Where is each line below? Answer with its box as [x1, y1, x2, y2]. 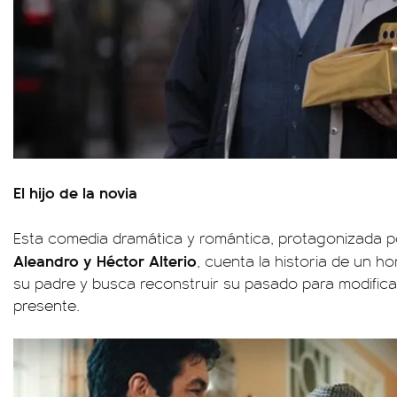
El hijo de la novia [13, 181, 137, 204]
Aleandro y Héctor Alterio [13, 249, 197, 272]
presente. [13, 294, 80, 316]
